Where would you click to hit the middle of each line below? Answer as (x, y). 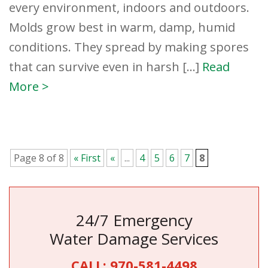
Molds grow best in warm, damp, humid (122, 28)
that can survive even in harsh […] (106, 67)
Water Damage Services (134, 239)
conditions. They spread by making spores (129, 47)
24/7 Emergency (134, 220)
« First (87, 158)
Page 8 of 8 (39, 158)
